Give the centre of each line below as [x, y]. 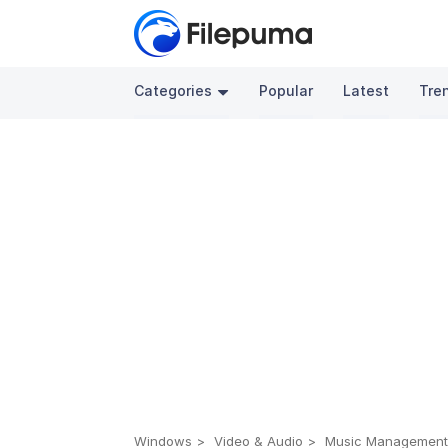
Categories [173, 90]
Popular [286, 90]
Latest [366, 90]
